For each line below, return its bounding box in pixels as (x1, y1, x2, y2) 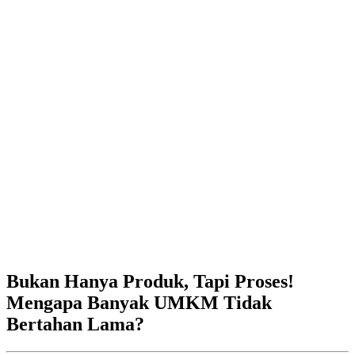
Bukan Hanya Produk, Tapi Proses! (6, 270, 294, 292)
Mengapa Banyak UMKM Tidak (6, 292, 272, 313)
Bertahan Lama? (6, 313, 144, 334)
